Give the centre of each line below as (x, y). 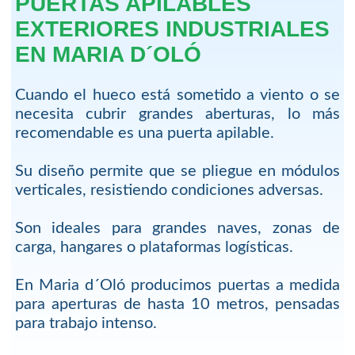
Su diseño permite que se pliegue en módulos (177, 171)
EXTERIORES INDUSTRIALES (172, 29)
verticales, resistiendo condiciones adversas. (169, 190)
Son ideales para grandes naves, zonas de (177, 228)
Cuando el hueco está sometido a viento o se (177, 95)
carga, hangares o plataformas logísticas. (154, 247)
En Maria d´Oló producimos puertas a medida (177, 285)
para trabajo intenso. (86, 323)
